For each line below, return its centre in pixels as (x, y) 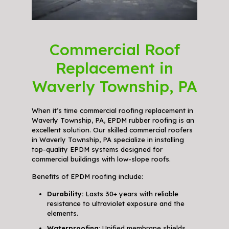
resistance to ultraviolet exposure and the (116, 203)
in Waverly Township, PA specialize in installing (108, 139)
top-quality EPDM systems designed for (97, 149)
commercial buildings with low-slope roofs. (101, 159)
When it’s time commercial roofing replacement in (112, 110)
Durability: (65, 193)
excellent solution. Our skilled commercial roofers (112, 130)
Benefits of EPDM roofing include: (87, 176)
